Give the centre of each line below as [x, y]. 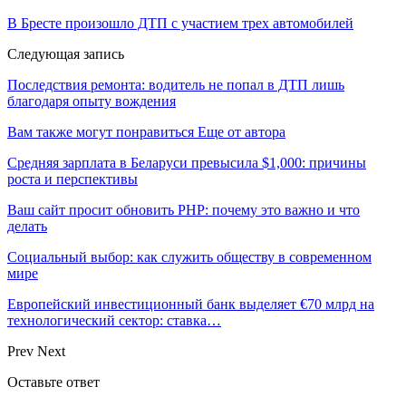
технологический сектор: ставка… [114, 321]
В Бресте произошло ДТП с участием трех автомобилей [180, 24]
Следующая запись [66, 54]
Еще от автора [242, 132]
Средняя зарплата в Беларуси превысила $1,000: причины [187, 163]
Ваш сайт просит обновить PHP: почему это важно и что [184, 210]
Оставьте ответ [53, 382]
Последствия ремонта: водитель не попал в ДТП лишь [176, 85]
